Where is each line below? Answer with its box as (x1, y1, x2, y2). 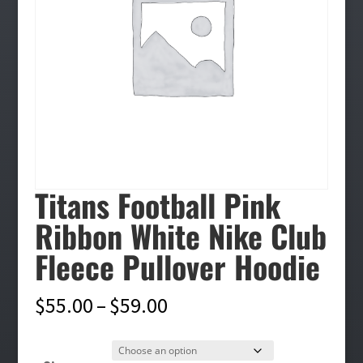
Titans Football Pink (34, 181, 280, 228)
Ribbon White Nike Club (34, 212, 327, 258)
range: (166, 314, 222, 342)
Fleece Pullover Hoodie (34, 243, 320, 289)
